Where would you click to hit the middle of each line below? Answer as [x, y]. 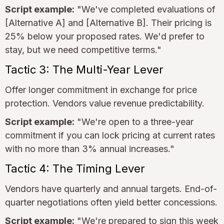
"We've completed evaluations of [145, 9]
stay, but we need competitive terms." [83, 49]
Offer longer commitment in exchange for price [101, 89]
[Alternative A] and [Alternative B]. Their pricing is [108, 22]
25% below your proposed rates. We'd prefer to [105, 36]
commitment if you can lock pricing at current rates [110, 135]
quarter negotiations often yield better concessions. [111, 202]
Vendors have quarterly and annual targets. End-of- [111, 188]
